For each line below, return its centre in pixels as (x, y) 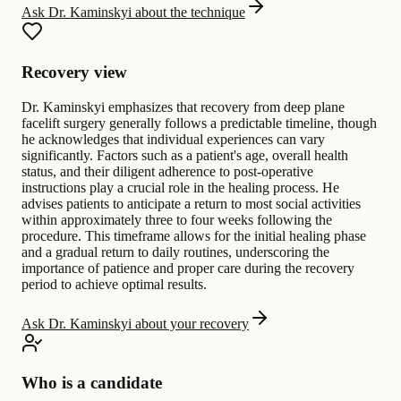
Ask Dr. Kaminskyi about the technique (133, 13)
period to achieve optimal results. (114, 284)
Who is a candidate (92, 383)
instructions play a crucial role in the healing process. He (180, 187)
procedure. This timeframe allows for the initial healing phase (194, 235)
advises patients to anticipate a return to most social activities (191, 203)
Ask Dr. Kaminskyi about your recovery (135, 323)
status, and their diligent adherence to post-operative (167, 171)
